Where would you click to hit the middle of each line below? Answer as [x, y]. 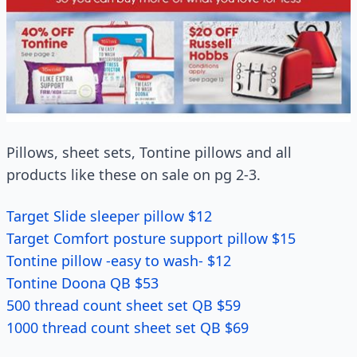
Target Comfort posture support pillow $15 [151, 238]
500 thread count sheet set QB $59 [124, 305]
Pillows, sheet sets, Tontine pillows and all [149, 152]
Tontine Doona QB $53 [82, 282]
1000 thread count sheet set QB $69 [127, 327]
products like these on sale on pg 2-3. [133, 174]
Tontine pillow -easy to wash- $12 [119, 260]
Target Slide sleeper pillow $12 [109, 216]
